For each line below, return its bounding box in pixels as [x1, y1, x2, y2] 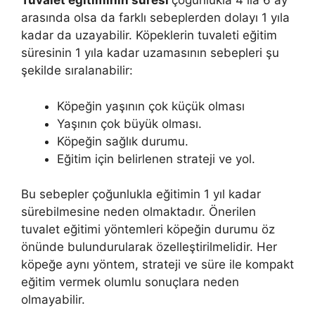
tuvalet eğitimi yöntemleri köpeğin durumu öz [21, 222, 275, 237]
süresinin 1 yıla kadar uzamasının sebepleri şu [21, 46, 279, 60]
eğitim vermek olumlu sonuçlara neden [21, 275, 239, 290]
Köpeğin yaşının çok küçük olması [57, 98, 245, 113]
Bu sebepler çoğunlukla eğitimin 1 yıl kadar [21, 187, 261, 202]
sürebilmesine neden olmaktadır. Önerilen [21, 205, 256, 219]
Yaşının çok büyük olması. [57, 116, 202, 131]
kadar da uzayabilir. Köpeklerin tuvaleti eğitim [21, 28, 277, 43]
